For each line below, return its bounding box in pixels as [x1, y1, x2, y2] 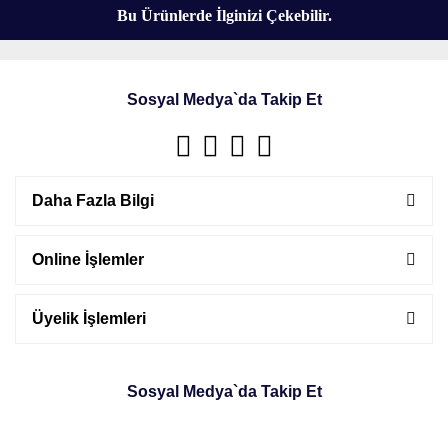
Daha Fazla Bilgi [32, 192, 154, 209]
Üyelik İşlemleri [32, 310, 146, 327]
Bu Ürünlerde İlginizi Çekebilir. [116, 7, 332, 24]
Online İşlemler [32, 251, 144, 268]
